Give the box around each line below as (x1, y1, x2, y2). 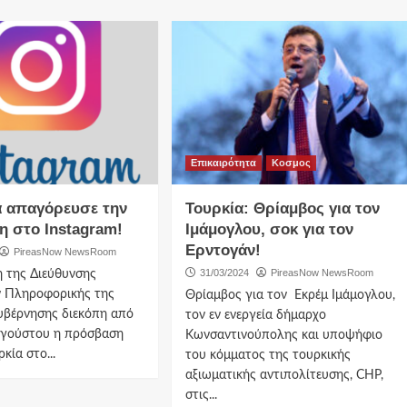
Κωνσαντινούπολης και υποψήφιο (184, 328, 382, 342)
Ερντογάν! (184, 241, 261, 259)
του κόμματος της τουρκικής (184, 348, 351, 362)
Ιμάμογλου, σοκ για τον (184, 220, 353, 238)
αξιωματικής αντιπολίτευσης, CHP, (184, 368, 383, 382)
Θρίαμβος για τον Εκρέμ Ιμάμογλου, (184, 288, 395, 302)
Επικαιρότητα (190, 156, 256, 168)
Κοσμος (271, 156, 311, 168)
